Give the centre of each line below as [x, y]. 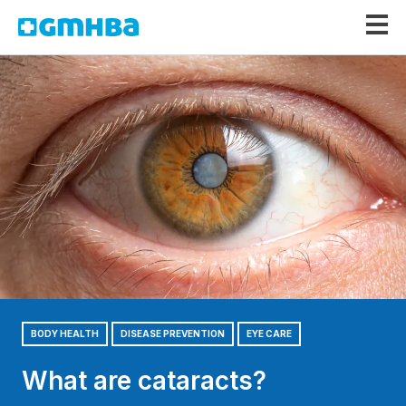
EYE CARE [269, 333]
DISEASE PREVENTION [173, 333]
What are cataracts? [144, 380]
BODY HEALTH [65, 333]
